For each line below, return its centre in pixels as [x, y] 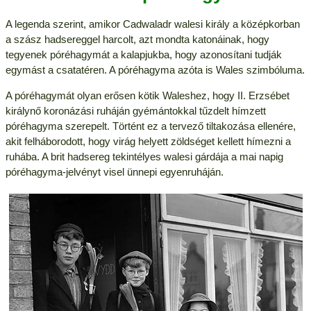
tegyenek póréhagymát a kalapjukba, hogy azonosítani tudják [143, 54]
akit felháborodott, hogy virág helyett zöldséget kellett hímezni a [148, 141]
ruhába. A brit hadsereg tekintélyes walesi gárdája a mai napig [144, 156]
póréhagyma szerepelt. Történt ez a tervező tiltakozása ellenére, [150, 126]
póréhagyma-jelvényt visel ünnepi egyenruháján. [114, 171]
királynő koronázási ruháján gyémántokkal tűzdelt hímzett [135, 110]
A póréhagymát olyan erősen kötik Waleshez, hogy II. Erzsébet [147, 95]
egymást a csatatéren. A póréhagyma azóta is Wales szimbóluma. [155, 69]
